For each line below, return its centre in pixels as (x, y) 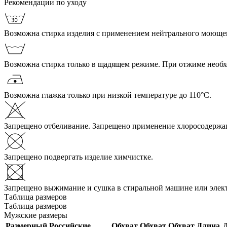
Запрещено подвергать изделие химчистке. (79, 157)
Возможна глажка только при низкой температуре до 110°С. (108, 95)
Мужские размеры (36, 215)
